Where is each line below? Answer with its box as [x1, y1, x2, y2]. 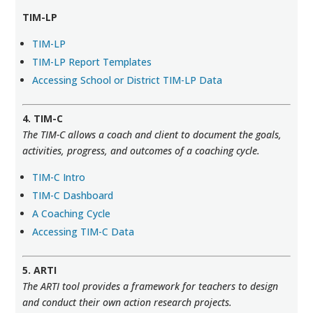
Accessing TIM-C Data [32, 225, 135, 238]
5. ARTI [22, 263, 57, 277]
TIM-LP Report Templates [32, 55, 152, 68]
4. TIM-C [22, 112, 64, 125]
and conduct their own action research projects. [22, 296, 233, 309]
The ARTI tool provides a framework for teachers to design [22, 279, 279, 293]
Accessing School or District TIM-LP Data [32, 73, 223, 87]
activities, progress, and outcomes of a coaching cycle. [22, 144, 261, 157]
